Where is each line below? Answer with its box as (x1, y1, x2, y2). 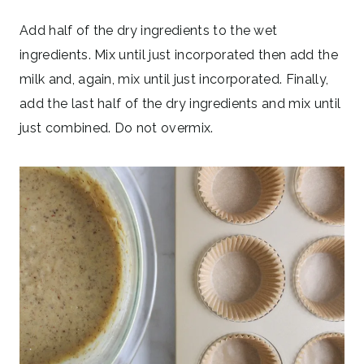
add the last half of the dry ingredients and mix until (19, 96, 341, 112)
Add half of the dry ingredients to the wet (19, 23, 278, 39)
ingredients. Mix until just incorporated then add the (19, 47, 338, 63)
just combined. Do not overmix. (19, 120, 217, 136)
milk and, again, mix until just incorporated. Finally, (19, 71, 329, 88)
